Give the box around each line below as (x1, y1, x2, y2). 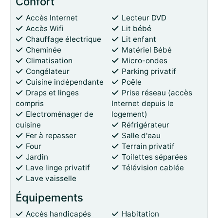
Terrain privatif (122, 142, 175, 151)
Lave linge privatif (26, 163, 90, 172)
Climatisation (26, 56, 73, 65)
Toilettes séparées (122, 152, 187, 162)
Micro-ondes (122, 56, 167, 65)
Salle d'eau (122, 131, 161, 140)
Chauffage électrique (26, 35, 101, 44)
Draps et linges (26, 88, 79, 97)
